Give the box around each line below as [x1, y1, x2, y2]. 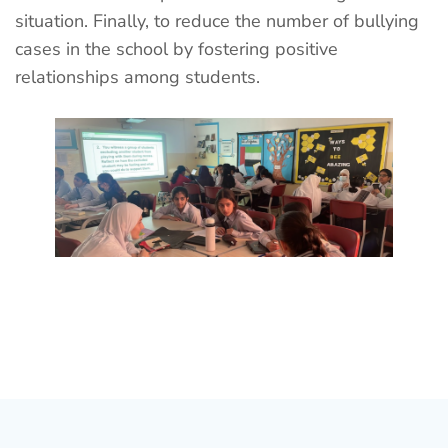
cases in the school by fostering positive [15, 37, 338, 61]
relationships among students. [15, 65, 260, 89]
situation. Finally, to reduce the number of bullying [15, 9, 419, 33]
